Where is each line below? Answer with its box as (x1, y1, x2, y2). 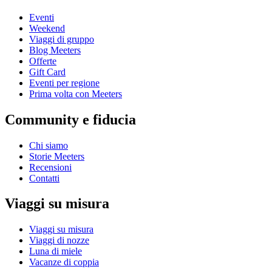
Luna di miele (29, 246, 82, 257)
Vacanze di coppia (29, 257, 99, 268)
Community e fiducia (5, 111, 136, 127)
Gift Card (29, 66, 66, 77)
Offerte (29, 55, 56, 66)
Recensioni (29, 161, 72, 172)
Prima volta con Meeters (29, 88, 122, 99)
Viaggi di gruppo (29, 33, 94, 44)
